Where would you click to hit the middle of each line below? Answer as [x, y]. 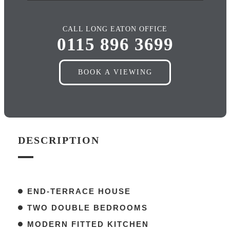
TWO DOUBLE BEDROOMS [87, 207]
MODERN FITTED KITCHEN [88, 224]
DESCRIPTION [59, 140]
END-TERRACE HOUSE [79, 191]
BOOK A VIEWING [115, 72]
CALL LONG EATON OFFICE [115, 29]
